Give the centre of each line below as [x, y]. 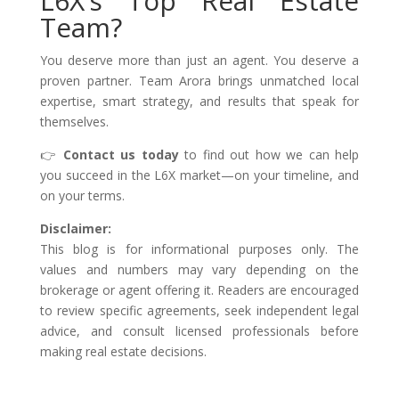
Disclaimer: [75, 228]
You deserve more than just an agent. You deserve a [199, 60]
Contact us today [121, 155]
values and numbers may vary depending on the [199, 269]
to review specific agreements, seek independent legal [199, 310]
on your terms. [82, 195]
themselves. [74, 122]
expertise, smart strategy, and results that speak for [199, 101]
